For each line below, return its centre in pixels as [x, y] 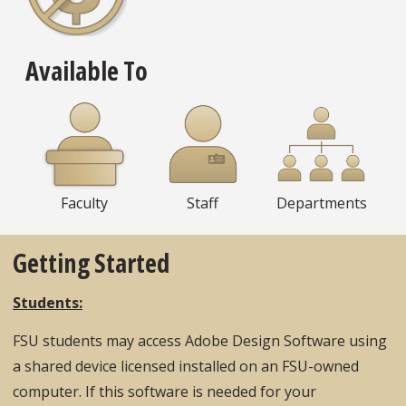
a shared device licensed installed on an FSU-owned [186, 366]
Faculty [85, 203]
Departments [321, 203]
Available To [87, 70]
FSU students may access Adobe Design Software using [200, 340]
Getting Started [91, 262]
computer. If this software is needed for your [164, 391]
